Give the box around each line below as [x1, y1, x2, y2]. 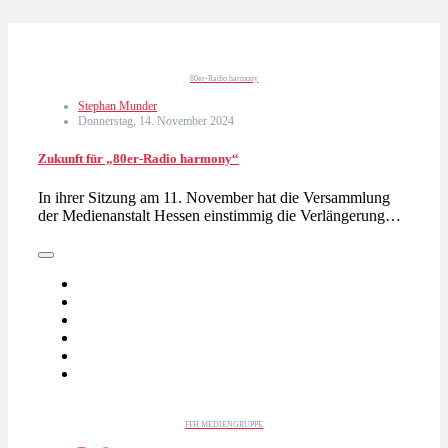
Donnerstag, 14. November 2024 [78, 113, 234, 128]
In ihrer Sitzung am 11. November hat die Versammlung [38, 189, 390, 207]
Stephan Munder [78, 98, 157, 113]
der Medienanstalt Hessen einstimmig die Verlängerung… [38, 207, 401, 225]
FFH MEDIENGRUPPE [185, 420, 263, 430]
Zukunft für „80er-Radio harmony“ [38, 151, 239, 167]
